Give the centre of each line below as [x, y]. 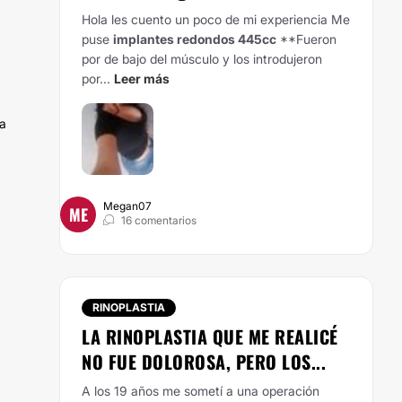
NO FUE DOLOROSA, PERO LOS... [204, 362]
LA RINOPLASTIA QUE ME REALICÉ [210, 336]
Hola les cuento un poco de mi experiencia [206, 19]
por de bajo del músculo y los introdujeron [202, 59]
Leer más [142, 79]
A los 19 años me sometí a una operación [201, 391]
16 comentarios [159, 220]
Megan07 [127, 206]
